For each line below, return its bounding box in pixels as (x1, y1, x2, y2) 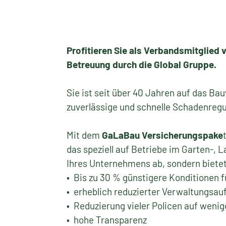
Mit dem (66, 129, 102, 141)
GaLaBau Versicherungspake (101, 129, 223, 141)
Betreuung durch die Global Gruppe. (66, 59, 216, 70)
